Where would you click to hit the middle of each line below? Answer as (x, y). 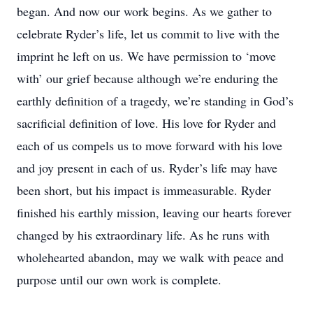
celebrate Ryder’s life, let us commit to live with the (148, 34)
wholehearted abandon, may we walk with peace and (150, 257)
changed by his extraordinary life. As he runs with (143, 235)
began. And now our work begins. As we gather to (144, 11)
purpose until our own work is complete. (119, 279)
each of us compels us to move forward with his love (150, 145)
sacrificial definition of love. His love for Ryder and (146, 123)
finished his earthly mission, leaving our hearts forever (154, 212)
